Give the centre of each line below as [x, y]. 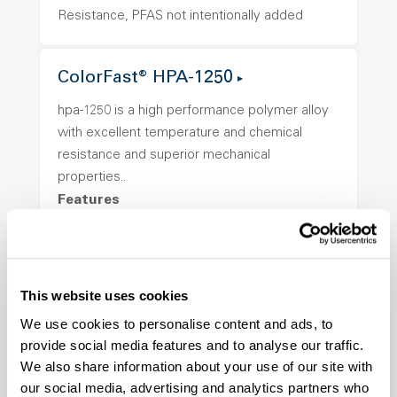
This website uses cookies [105, 296]
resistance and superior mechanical [164, 156]
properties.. [92, 178]
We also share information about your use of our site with [197, 366]
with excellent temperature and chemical [180, 133]
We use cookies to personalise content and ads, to [177, 323]
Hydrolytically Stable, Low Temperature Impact [197, 320]
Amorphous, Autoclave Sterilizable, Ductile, [186, 232]
